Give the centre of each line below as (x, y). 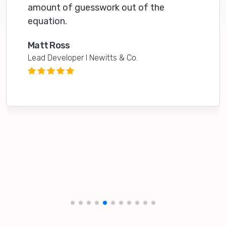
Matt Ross (49, 45)
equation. (47, 21)
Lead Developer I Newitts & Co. (83, 58)
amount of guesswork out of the (96, 7)
